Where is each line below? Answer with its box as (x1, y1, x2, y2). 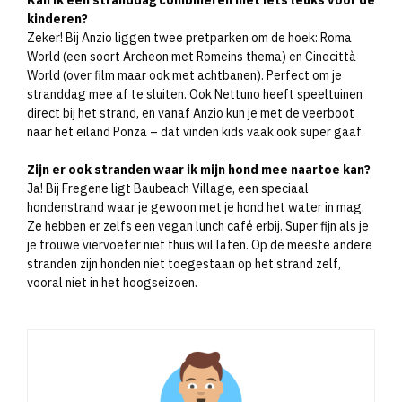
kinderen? (27, 10, 88, 27)
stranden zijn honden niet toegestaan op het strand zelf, (27, 255, 341, 272)
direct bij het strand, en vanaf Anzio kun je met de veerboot (27, 104, 354, 121)
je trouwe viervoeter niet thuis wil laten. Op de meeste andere (27, 236, 372, 253)
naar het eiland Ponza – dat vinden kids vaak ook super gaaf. (27, 123, 364, 140)
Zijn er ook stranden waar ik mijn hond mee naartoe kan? (27, 161, 371, 178)
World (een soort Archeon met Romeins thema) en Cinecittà (27, 48, 356, 65)
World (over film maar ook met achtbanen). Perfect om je (27, 66, 342, 83)
